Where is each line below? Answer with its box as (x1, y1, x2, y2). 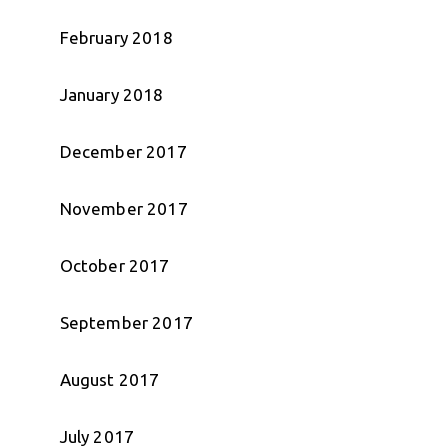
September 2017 (59, 312, 193, 332)
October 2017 (59, 255, 170, 275)
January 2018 (59, 84, 164, 104)
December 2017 (59, 141, 187, 161)
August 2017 (59, 369, 160, 389)
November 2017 (59, 198, 188, 218)
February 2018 (59, 27, 173, 47)
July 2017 (59, 426, 135, 446)
